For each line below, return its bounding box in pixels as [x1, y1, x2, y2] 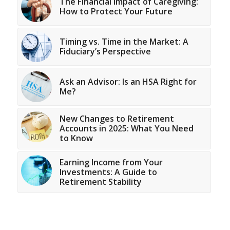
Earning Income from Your [59, 157, 163, 168]
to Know [59, 132, 93, 144]
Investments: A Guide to [59, 166, 157, 178]
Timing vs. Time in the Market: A [59, 36, 188, 48]
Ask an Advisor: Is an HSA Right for [59, 76, 197, 88]
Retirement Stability [59, 176, 142, 188]
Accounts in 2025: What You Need [59, 123, 194, 135]
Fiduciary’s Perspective [59, 46, 151, 57]
